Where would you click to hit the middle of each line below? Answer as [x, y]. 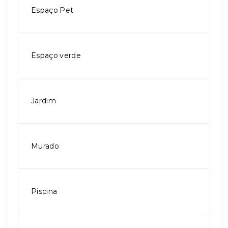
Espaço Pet [52, 10]
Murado [45, 146]
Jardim [44, 101]
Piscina [44, 191]
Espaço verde [56, 55]
